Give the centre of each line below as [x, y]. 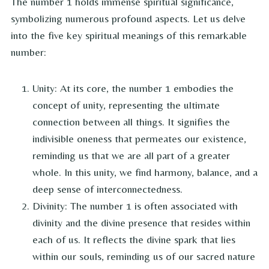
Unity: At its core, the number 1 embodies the [133, 88]
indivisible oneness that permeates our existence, [139, 139]
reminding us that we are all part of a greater [131, 156]
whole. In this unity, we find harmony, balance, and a [145, 172]
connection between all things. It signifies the [131, 122]
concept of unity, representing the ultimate [126, 105]
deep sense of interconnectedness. [107, 189]
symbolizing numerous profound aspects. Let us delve [128, 19]
